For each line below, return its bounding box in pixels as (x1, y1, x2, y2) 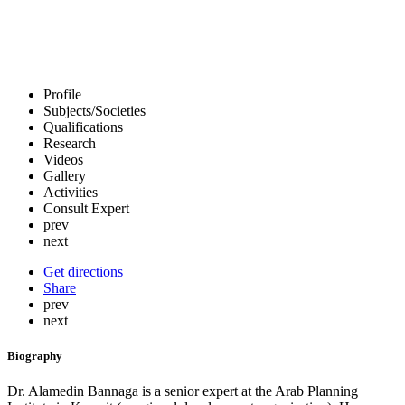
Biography (7, 349, 62, 363)
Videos (43, 152, 83, 167)
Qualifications (43, 119, 123, 135)
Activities (43, 184, 98, 200)
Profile (43, 87, 81, 102)
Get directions (43, 264, 123, 279)
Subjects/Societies (43, 103, 146, 118)
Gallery (43, 168, 86, 184)
